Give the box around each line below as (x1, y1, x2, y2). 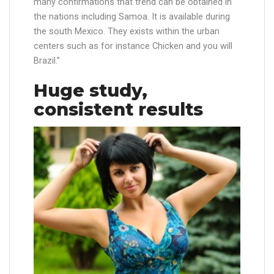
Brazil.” (34, 56, 60, 66)
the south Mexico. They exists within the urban (34, 26, 220, 37)
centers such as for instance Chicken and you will (34, 41, 232, 51)
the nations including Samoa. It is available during (34, 12, 230, 22)
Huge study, (34, 80, 147, 101)
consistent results (34, 98, 203, 120)
